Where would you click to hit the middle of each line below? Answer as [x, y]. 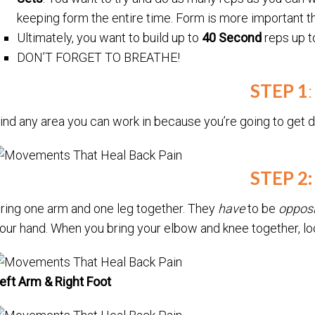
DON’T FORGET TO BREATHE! [99, 58]
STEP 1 [279, 91]
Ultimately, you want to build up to [110, 38]
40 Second [232, 38]
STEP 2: [281, 178]
